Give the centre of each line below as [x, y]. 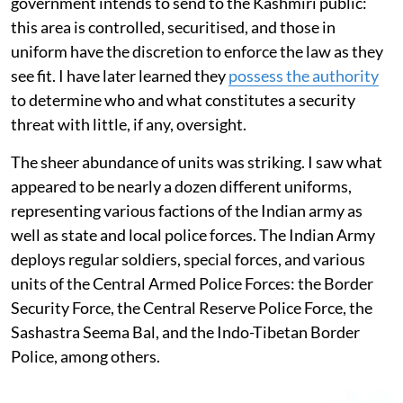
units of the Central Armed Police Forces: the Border [192, 283]
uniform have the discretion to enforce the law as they [197, 51]
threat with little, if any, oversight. [129, 124]
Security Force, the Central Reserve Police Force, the [192, 307]
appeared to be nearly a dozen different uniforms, [181, 186]
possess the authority [304, 75]
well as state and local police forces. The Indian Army [193, 234]
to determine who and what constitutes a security [183, 99]
